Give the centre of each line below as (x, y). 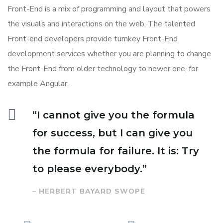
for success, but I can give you (112, 133)
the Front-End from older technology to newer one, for (103, 69)
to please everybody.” (90, 169)
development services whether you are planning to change (109, 54)
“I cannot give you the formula (113, 115)
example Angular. (38, 84)
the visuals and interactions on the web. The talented (101, 24)
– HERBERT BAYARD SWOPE (89, 192)
